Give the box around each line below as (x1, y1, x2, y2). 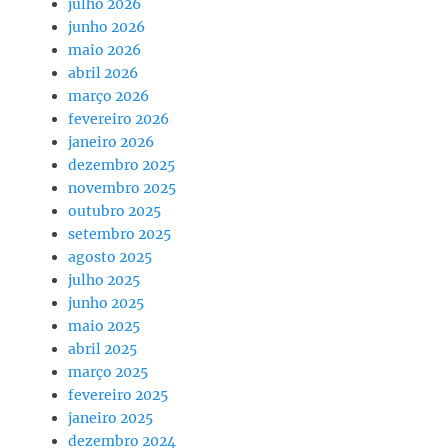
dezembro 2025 (68, 156, 175, 174)
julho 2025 (68, 271, 140, 289)
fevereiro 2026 (68, 110, 169, 128)
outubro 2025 (68, 202, 161, 220)
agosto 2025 (68, 248, 152, 266)
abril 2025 (68, 340, 137, 358)
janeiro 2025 (68, 409, 153, 427)
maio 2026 (68, 41, 141, 59)
